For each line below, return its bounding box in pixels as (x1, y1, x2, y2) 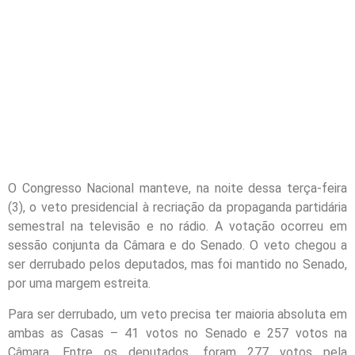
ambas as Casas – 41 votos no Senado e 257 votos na (8, 325, 347, 341)
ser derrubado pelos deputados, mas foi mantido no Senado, (8, 257, 347, 273)
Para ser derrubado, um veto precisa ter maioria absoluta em (8, 306, 347, 322)
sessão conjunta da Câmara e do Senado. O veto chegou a (8, 238, 347, 254)
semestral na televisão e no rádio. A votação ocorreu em (8, 219, 347, 235)
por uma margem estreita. (8, 276, 151, 292)
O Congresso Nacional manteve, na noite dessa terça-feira (8, 181, 347, 197)
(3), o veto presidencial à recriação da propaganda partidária (8, 200, 347, 216)
